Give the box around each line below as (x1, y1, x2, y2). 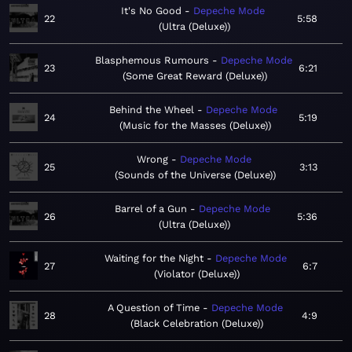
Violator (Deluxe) (157, 268, 236, 280)
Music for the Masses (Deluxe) (122, 119, 268, 132)
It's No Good (120, 5, 181, 17)
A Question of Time (107, 302, 200, 314)
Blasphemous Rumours (94, 54, 209, 67)
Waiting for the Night (104, 252, 203, 265)
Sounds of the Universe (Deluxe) (118, 169, 273, 181)
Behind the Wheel (109, 104, 194, 116)
